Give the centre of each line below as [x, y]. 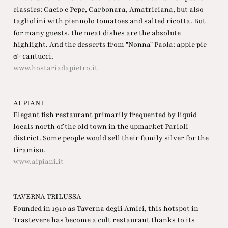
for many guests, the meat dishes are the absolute [97, 33]
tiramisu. [29, 150]
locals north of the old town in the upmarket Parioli [101, 127]
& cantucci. [33, 56]
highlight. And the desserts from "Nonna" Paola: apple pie [110, 45]
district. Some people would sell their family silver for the [111, 138]
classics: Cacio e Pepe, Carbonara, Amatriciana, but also [108, 10]
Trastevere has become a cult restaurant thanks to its [104, 220]
